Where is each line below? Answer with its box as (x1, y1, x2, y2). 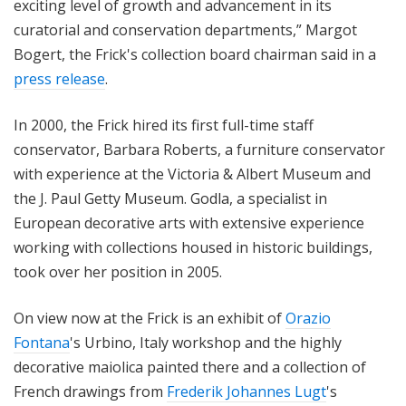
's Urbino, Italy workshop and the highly (70, 333, 342, 353)
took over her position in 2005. (14, 262, 222, 283)
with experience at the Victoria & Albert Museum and (14, 164, 371, 185)
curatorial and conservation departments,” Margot (14, 20, 357, 41)
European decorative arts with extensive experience (14, 213, 364, 234)
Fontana (14, 333, 70, 353)
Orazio (285, 308, 331, 329)
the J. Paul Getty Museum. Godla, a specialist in (14, 188, 327, 209)
